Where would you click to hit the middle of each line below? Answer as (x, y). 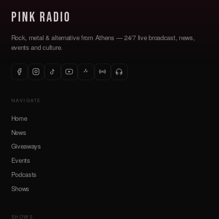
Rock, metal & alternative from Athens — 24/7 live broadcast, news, (103, 38)
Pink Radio (41, 18)
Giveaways (26, 146)
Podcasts (24, 175)
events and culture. (37, 47)
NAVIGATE (26, 100)
